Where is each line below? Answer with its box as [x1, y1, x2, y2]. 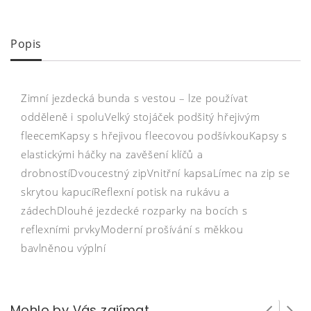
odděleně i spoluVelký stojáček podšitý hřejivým [21, 109, 260, 124]
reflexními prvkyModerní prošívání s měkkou [21, 221, 244, 236]
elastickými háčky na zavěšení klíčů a [21, 146, 203, 161]
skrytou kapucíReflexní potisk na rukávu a [21, 184, 230, 199]
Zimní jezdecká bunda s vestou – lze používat [21, 90, 249, 105]
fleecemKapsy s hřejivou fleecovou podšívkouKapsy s [21, 128, 288, 142]
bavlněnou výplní [21, 240, 106, 255]
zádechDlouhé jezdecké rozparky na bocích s [21, 203, 248, 217]
